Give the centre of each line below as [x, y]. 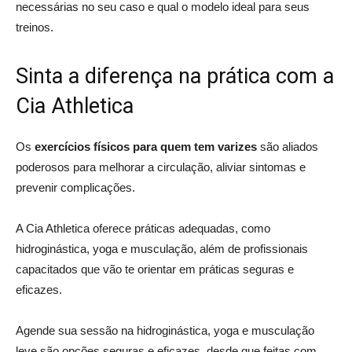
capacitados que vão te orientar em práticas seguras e [155, 269]
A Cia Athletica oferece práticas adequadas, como [143, 228]
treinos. [35, 27]
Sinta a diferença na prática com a [175, 76]
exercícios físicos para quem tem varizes [146, 146]
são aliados [288, 146]
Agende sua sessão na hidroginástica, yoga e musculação [165, 330]
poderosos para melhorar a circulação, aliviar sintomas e [161, 167]
